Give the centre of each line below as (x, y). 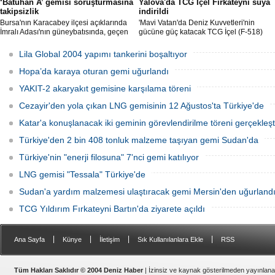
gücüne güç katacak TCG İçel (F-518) (201, 32)
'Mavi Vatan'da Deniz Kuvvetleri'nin (197, 23)
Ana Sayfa (29, 239)
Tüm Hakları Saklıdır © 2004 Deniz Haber (79, 270)
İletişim (110, 239)
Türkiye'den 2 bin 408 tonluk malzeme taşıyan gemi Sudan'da (139, 140)
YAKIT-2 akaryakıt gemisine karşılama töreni (105, 88)
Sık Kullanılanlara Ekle (170, 239)
